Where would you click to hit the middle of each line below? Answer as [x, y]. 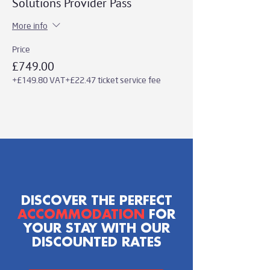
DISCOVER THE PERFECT [96, 201]
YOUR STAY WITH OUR [96, 229]
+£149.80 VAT [39, 80]
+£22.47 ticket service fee [113, 80]
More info [30, 26]
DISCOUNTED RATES [96, 243]
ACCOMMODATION [83, 215]
